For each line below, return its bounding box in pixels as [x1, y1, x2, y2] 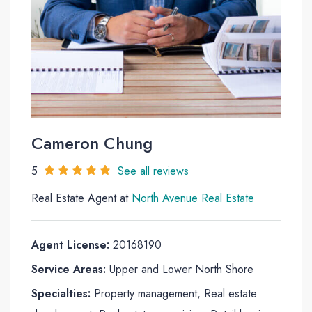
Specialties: [31, 286, 91, 302]
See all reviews [118, 163, 189, 180]
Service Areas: [31, 261, 106, 278]
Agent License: [31, 237, 109, 253]
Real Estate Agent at [31, 190, 132, 207]
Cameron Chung [31, 131, 153, 156]
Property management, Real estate [91, 286, 257, 302]
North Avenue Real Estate [132, 190, 254, 207]
